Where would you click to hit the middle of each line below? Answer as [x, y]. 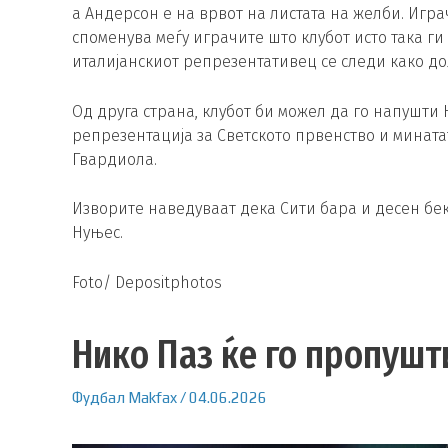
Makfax [152, 397]
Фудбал [98, 397]
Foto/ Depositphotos [147, 282]
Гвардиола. [114, 159]
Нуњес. [97, 233]
